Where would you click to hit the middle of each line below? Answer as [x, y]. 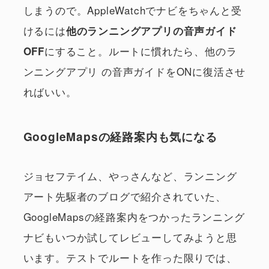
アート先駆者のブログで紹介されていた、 [125, 196]
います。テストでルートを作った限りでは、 [130, 258]
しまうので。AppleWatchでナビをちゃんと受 [132, 10]
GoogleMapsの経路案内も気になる [120, 136]
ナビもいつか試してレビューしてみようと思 [130, 237]
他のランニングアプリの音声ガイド [151, 31]
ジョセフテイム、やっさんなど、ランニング [130, 176]
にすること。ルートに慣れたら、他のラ [141, 51]
